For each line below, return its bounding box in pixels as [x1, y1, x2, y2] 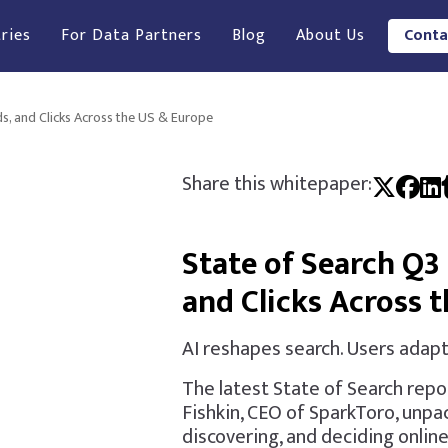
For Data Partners [60, 22, 202, 49]
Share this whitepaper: [181, 167, 372, 201]
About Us [295, 22, 365, 49]
